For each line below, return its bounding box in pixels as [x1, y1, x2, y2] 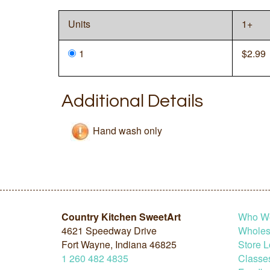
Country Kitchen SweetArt [61, 209, 181, 224]
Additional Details [61, 92, 203, 111]
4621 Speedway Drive [61, 223, 157, 237]
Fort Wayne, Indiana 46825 [61, 237, 177, 251]
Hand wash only [93, 123, 162, 137]
